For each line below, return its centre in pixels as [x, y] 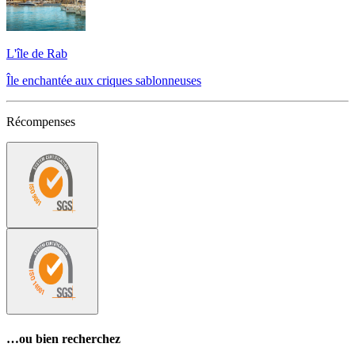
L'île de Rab [37, 54]
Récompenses [41, 122]
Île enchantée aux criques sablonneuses [104, 81]
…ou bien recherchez [63, 338]
